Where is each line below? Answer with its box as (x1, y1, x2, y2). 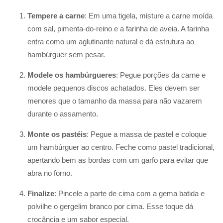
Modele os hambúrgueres (27, 70, 116, 79)
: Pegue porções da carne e (116, 70, 206, 79)
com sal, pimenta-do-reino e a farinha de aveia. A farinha (27, 24, 209, 33)
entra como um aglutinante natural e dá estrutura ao (27, 37, 194, 46)
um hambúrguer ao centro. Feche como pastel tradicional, (27, 142, 215, 151)
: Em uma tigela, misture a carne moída (85, 11, 213, 20)
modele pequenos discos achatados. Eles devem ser (27, 83, 200, 92)
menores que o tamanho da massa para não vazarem (27, 96, 202, 105)
